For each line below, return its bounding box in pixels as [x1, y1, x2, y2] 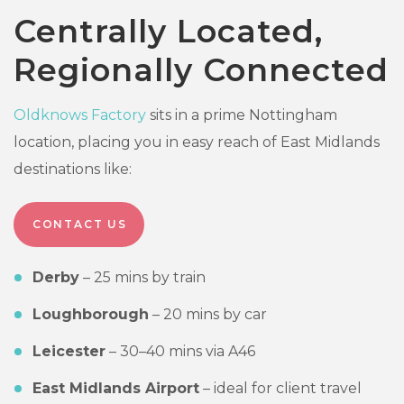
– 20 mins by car [149, 306, 267, 324]
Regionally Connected [14, 50, 389, 90]
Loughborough [32, 306, 149, 324]
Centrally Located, [14, 12, 323, 51]
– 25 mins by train [79, 269, 206, 287]
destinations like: [14, 161, 132, 179]
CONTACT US [32, 217, 127, 232]
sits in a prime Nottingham [146, 106, 337, 124]
